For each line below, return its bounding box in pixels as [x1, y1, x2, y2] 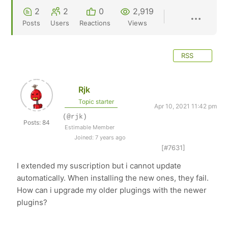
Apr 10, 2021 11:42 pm [154, 102, 217, 110]
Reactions [79, 19, 111, 27]
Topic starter [77, 98, 115, 105]
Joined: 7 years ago [73, 134, 126, 141]
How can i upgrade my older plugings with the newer [17, 185, 207, 195]
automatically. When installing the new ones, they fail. [17, 173, 209, 183]
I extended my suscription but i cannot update [17, 161, 182, 170]
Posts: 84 [23, 119, 50, 126]
